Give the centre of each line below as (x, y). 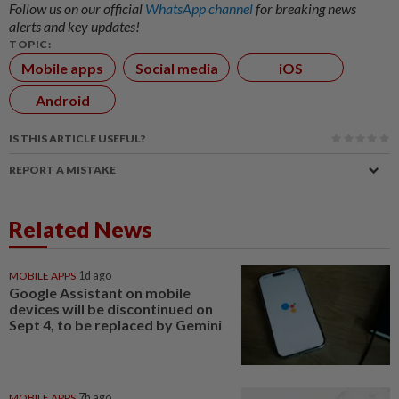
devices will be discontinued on (111, 309)
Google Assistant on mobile (100, 293)
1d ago (95, 276)
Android (62, 100)
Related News (81, 229)
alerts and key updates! (74, 27)
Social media (176, 68)
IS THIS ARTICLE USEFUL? (77, 139)
